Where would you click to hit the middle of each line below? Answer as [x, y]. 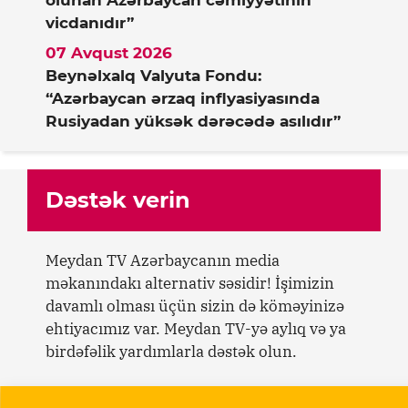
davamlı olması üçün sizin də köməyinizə [195, 306]
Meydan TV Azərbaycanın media [163, 261]
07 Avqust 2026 [109, 53]
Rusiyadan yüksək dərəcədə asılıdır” [193, 122]
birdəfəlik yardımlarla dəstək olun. [171, 352]
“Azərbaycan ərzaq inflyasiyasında [183, 99]
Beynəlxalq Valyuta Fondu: [153, 76]
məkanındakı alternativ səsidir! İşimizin [190, 284]
